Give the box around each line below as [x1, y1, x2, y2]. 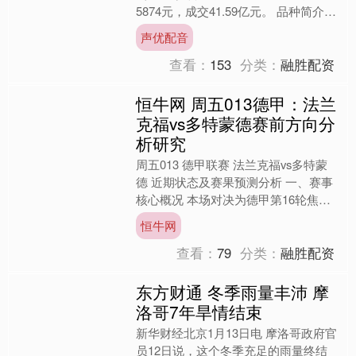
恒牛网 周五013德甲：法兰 [136, 91, 337, 116]
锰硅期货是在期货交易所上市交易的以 [136, 20, 339, 37]
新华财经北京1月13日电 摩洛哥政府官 [136, 324, 338, 342]
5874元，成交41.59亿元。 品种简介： [136, 2, 337, 20]
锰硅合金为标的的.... [136, 37, 245, 55]
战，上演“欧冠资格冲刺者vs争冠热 [136, 208, 319, 226]
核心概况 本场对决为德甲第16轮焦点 [136, 191, 331, 208]
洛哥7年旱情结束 [136, 300, 263, 324]
